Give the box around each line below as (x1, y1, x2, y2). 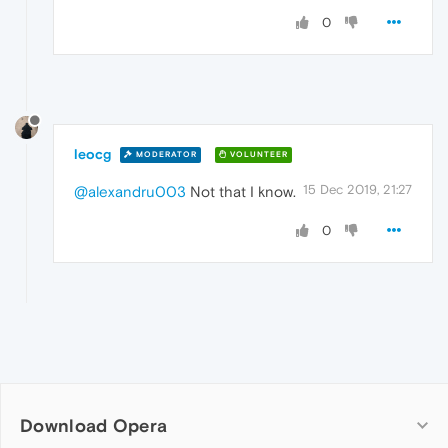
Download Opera (20, 414, 168, 436)
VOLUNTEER (227, 150, 288, 160)
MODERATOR (133, 150, 197, 160)
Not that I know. (186, 182, 296, 200)
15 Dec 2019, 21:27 (303, 181, 412, 197)
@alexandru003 (74, 182, 186, 200)
